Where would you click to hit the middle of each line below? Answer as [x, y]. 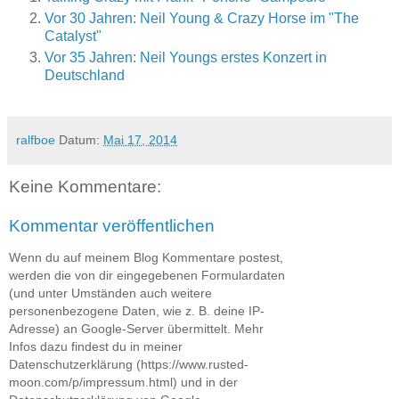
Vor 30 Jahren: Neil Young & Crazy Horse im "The [202, 19]
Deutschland [85, 76]
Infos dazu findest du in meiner [96, 347]
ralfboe [36, 140]
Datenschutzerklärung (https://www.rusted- [129, 365]
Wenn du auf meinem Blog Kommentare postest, [146, 258]
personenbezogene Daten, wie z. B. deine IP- [137, 311]
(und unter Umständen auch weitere [110, 293]
